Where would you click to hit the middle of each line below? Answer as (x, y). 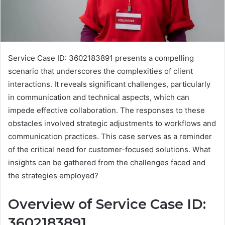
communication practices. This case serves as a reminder (110, 136)
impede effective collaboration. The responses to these (106, 110)
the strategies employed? (53, 175)
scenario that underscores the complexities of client (100, 71)
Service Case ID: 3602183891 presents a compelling (101, 58)
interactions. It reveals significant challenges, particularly (109, 84)
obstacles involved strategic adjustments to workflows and (112, 123)
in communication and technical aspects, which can (99, 97)
